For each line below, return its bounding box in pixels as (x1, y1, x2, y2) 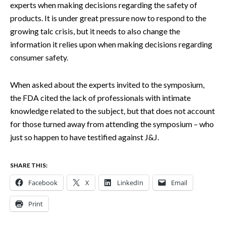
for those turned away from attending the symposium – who (10, 119, 214, 129)
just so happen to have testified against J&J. (10, 132, 159, 142)
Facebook (28, 178, 58, 187)
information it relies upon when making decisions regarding (10, 39, 212, 49)
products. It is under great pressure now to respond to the (10, 13, 206, 23)
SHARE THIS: (10, 161, 47, 169)
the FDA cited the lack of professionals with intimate (10, 92, 191, 102)
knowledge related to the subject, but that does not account (10, 105, 215, 116)
